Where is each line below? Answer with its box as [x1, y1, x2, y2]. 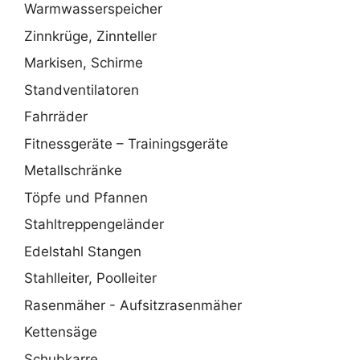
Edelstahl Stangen [24, 243, 141, 260]
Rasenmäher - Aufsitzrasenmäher [24, 297, 242, 313]
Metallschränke [24, 162, 122, 179]
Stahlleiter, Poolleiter [24, 270, 157, 287]
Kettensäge [24, 324, 97, 341]
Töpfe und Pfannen [24, 189, 148, 206]
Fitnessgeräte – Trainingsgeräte [24, 135, 228, 152]
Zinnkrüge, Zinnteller [24, 27, 157, 44]
